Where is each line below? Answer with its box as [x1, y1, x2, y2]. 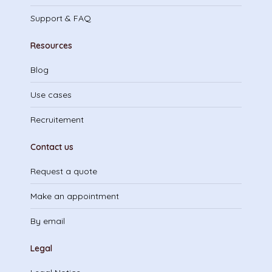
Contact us [30, 141, 73, 152]
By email [30, 216, 65, 226]
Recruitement [30, 114, 84, 125]
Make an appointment [30, 191, 119, 202]
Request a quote [30, 166, 97, 177]
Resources [30, 40, 72, 51]
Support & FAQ [30, 13, 91, 24]
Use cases [30, 89, 72, 100]
